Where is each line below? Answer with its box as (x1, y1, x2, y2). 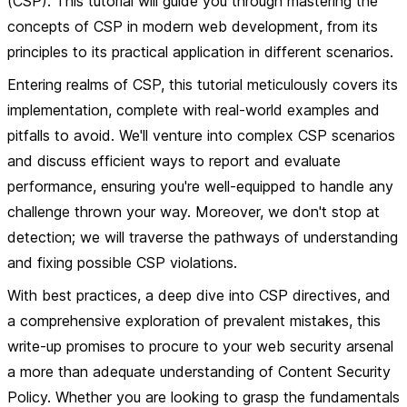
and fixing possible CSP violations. (7, 253, 237, 272)
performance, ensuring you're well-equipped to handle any (7, 177, 393, 195)
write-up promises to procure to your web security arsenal (7, 337, 393, 355)
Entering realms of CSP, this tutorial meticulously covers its (7, 75, 398, 94)
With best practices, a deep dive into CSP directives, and (7, 286, 391, 304)
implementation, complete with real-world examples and (7, 101, 380, 119)
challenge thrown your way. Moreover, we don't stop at (7, 203, 380, 221)
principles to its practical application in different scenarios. (7, 43, 393, 61)
